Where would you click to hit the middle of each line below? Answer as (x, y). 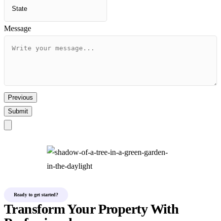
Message (18, 28)
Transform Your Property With (92, 209)
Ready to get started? (36, 195)
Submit (18, 111)
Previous (20, 97)
